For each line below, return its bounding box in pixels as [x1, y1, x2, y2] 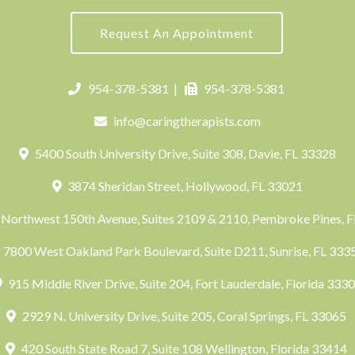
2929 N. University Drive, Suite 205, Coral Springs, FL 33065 [19, 308, 349, 323]
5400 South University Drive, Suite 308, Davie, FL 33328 [32, 146, 336, 161]
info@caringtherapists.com [113, 113, 261, 128]
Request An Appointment [99, 25, 254, 40]
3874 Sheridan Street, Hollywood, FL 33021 [65, 178, 303, 193]
